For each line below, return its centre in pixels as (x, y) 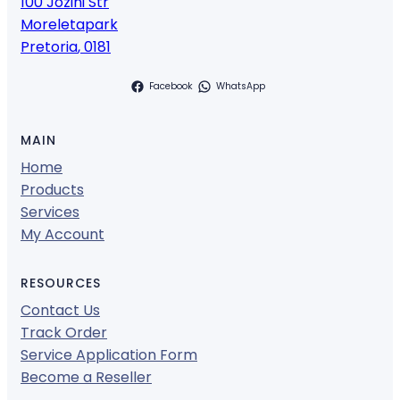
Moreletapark (69, 25)
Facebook (171, 87)
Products (52, 190)
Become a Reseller (86, 378)
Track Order (64, 333)
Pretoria (49, 47)
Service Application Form (109, 355)
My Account (62, 235)
